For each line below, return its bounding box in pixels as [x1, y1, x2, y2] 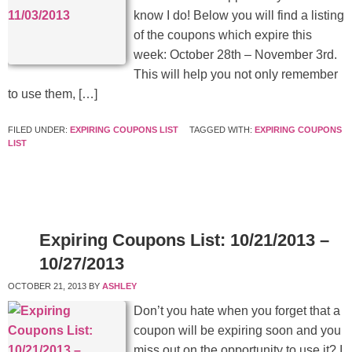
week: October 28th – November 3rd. [134, 48, 337, 62]
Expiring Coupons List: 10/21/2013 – [39, 230, 329, 251]
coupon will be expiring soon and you [134, 324, 341, 338]
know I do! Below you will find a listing [134, 9, 344, 23]
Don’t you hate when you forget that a [134, 304, 340, 318]
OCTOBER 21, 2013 [8, 281, 86, 291]
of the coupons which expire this [134, 28, 312, 42]
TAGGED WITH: [189, 125, 255, 135]
